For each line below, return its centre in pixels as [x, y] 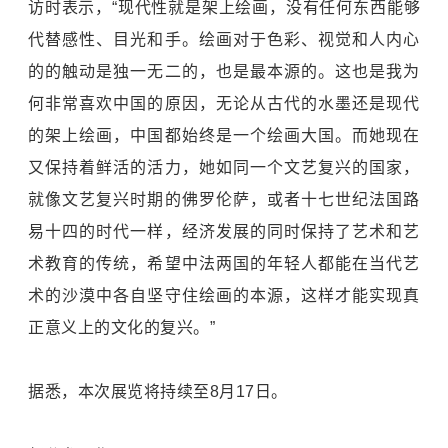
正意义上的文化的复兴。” [121, 327]
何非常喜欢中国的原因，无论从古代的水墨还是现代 [224, 103]
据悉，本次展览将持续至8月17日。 [158, 391]
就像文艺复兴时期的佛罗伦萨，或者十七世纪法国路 [224, 199]
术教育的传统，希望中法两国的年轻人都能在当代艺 [224, 263]
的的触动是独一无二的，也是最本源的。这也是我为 [224, 71]
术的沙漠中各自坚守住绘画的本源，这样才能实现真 [224, 295]
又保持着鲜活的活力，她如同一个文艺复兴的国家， [224, 167]
